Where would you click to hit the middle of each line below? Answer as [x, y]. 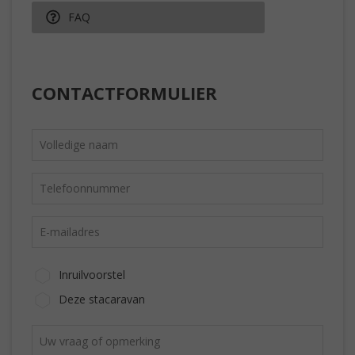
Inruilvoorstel [92, 274]
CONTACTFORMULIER [124, 92]
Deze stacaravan [102, 299]
